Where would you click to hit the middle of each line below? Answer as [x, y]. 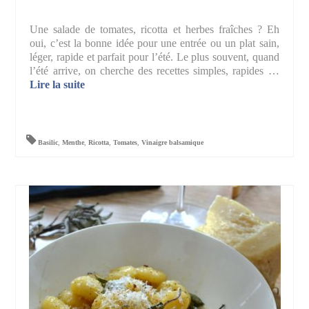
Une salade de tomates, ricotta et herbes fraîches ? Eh [154, 30]
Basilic [48, 143]
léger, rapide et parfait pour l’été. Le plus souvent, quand [154, 57]
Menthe [73, 143]
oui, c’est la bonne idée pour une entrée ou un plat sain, [154, 43]
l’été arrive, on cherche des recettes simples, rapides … [154, 71]
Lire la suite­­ [58, 85]
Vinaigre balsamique [173, 143]
